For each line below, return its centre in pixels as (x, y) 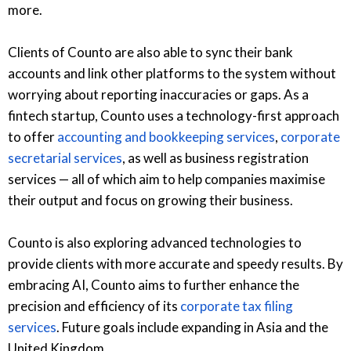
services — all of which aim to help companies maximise (166, 179)
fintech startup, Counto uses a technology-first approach (174, 115)
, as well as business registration (215, 157)
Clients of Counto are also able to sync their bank (150, 52)
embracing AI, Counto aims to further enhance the (154, 284)
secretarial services (65, 157)
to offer (33, 136)
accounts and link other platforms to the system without (172, 73)
